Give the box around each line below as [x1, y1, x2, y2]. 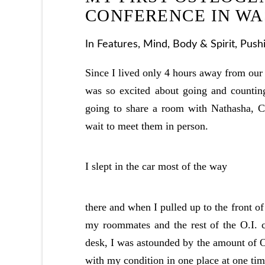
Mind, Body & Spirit [143, 39, 235, 50]
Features [97, 39, 138, 50]
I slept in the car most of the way [85, 160, 227, 173]
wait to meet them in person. [85, 119, 208, 132]
